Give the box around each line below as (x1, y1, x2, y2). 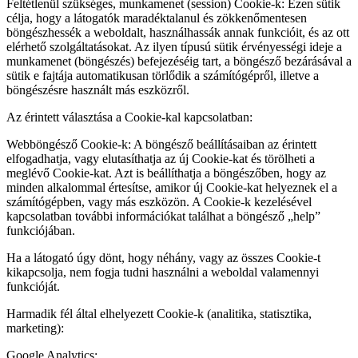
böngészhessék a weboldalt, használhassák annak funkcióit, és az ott (6, 26, 349, 40)
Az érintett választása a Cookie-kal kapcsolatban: (6, 110, 253, 125)
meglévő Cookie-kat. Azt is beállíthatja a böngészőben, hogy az (6, 166, 326, 181)
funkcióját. (6, 280, 60, 294)
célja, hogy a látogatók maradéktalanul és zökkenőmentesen (6, 11, 307, 26)
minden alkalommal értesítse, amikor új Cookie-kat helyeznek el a (6, 181, 337, 195)
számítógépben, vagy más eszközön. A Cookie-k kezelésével (6, 195, 312, 209)
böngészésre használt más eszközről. (6, 83, 189, 97)
